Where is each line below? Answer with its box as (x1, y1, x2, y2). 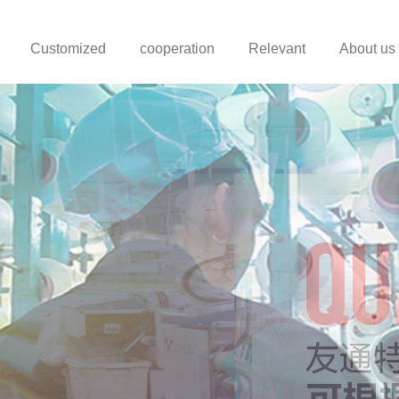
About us (339, 41, 395, 56)
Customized (30, 41, 106, 56)
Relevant (248, 41, 305, 56)
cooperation (140, 41, 215, 56)
